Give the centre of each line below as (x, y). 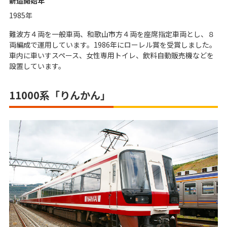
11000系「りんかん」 (60, 95)
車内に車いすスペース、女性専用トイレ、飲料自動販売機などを (111, 55)
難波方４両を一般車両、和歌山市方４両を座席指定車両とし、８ (112, 34)
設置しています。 (37, 66)
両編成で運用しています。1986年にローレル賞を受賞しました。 (113, 44)
